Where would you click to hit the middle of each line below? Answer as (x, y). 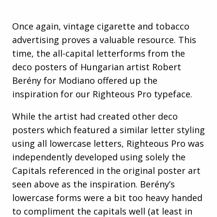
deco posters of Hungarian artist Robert (97, 67)
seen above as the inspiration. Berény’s (93, 184)
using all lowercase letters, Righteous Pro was (108, 143)
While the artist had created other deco (95, 116)
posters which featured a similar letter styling (108, 130)
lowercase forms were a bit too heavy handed (107, 197)
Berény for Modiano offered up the (85, 80)
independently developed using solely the (99, 157)
